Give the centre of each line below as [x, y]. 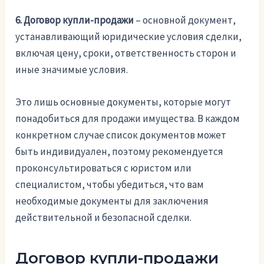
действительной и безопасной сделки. [104, 217]
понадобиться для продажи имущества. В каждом [128, 118]
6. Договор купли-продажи [75, 20]
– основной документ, [185, 20]
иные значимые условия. [72, 69]
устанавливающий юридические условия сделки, [129, 36]
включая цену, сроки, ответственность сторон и [126, 53]
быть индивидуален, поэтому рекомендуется [120, 151]
